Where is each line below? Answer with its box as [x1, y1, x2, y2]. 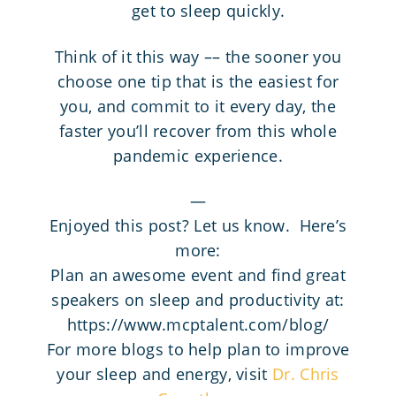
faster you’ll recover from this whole [58, 119, 338, 141]
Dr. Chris [272, 362, 339, 385]
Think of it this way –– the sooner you [54, 45, 342, 67]
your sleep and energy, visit [57, 362, 272, 385]
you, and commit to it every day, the [60, 95, 336, 117]
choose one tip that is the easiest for [57, 70, 339, 92]
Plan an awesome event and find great [50, 263, 346, 286]
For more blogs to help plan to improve [46, 338, 350, 360]
